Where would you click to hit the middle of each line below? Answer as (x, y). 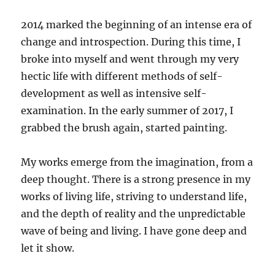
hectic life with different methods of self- (122, 76)
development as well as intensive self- (114, 93)
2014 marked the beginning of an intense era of (137, 24)
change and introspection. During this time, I (131, 41)
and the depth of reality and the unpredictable (134, 213)
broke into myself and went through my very (130, 59)
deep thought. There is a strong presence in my (136, 179)
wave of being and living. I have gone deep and (134, 230)
